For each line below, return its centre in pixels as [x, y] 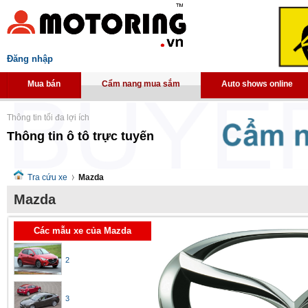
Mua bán [44, 84]
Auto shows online [257, 84]
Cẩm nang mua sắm [141, 84]
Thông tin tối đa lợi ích [48, 117]
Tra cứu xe [47, 177]
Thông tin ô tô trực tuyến [80, 136]
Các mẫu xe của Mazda [82, 231]
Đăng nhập [30, 59]
